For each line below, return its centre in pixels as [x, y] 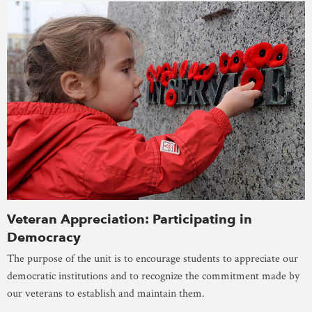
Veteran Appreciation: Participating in [130, 219]
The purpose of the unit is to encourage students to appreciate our [153, 259]
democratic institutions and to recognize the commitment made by [153, 276]
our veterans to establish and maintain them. [106, 294]
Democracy [44, 237]
